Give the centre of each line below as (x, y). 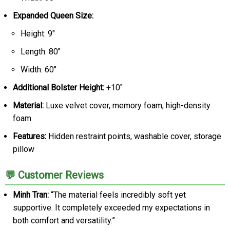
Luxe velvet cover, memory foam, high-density (127, 106)
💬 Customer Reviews (54, 175)
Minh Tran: (31, 195)
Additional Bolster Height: (59, 88)
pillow (24, 149)
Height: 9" (38, 34)
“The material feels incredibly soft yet (117, 195)
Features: (30, 136)
